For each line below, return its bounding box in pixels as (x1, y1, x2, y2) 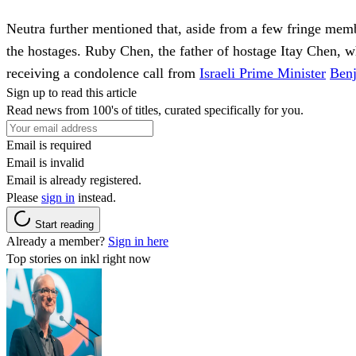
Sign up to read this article (6, 85, 137, 99)
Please (6, 190, 41, 204)
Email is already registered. (6, 172, 141, 187)
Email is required (6, 137, 91, 152)
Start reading (35, 218, 94, 230)
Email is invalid (6, 155, 84, 169)
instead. (75, 190, 116, 204)
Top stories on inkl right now (6, 251, 151, 265)
